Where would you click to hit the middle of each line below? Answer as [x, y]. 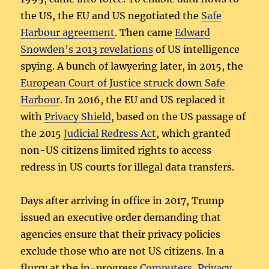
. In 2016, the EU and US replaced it [143, 100]
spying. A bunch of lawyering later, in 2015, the [132, 66]
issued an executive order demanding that [121, 218]
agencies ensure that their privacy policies [121, 234]
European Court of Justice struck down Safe [123, 83]
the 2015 [42, 134]
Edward [193, 33]
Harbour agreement [68, 33]
